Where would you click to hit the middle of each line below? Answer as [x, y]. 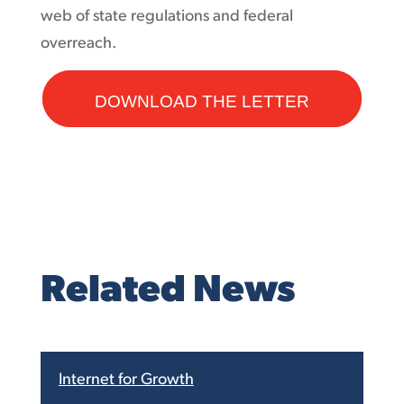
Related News [167, 291]
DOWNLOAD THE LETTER [202, 101]
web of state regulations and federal [166, 16]
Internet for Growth [126, 380]
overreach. [78, 43]
